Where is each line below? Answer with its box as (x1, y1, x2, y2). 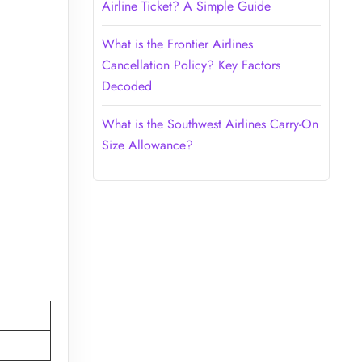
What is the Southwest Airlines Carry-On (101, 114, 318, 133)
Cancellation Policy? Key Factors (101, 55, 280, 74)
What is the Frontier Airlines (101, 34, 253, 53)
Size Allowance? (101, 135, 193, 154)
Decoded (101, 76, 152, 95)
